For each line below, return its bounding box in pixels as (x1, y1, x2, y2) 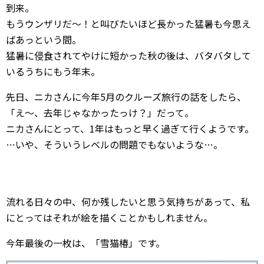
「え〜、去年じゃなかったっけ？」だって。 (6, 105, 194, 120)
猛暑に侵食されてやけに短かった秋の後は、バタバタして (6, 48, 251, 62)
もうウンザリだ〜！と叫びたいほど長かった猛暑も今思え (6, 16, 251, 31)
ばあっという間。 (6, 32, 81, 47)
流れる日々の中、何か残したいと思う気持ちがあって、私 (6, 194, 250, 209)
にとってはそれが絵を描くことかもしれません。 (6, 210, 213, 225)
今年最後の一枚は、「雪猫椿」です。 (6, 236, 165, 250)
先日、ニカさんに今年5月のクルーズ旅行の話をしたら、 (6, 90, 246, 104)
